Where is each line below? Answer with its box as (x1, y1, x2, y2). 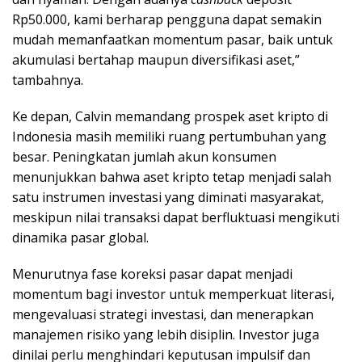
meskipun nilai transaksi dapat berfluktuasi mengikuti (12, 208, 339, 226)
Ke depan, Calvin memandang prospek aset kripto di (12, 107, 328, 125)
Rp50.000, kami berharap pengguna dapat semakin (12, 10, 322, 28)
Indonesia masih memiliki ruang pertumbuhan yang (12, 127, 326, 145)
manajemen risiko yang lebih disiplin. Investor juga (12, 325, 319, 343)
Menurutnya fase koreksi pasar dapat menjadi (12, 264, 293, 283)
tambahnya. (12, 70, 83, 89)
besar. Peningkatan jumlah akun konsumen (12, 147, 276, 166)
